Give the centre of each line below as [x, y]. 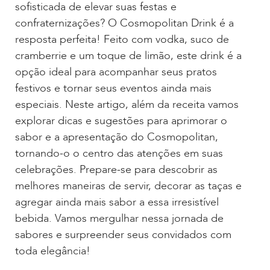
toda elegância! [53, 251]
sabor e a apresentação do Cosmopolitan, [117, 137]
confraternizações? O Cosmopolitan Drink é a [124, 24]
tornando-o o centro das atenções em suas [119, 154]
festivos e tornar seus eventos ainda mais [113, 89]
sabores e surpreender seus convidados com [123, 235]
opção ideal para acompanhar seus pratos [116, 72]
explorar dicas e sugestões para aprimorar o [121, 121]
